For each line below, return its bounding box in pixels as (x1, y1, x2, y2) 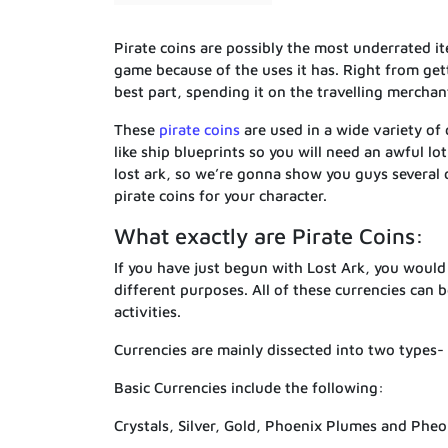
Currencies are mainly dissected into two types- (114, 340, 444, 358)
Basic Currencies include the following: (114, 378, 384, 396)
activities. (114, 302, 181, 320)
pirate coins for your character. (114, 186, 327, 204)
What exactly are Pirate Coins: (114, 222, 424, 249)
